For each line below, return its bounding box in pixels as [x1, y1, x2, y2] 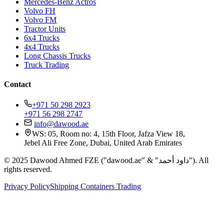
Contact [4, 79, 31, 88]
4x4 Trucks [24, 42, 59, 51]
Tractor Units [24, 24, 65, 33]
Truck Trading [24, 60, 69, 69]
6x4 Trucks [24, 33, 59, 42]
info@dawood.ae [34, 119, 88, 128]
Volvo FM [24, 15, 56, 24]
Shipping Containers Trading [50, 182, 141, 191]
